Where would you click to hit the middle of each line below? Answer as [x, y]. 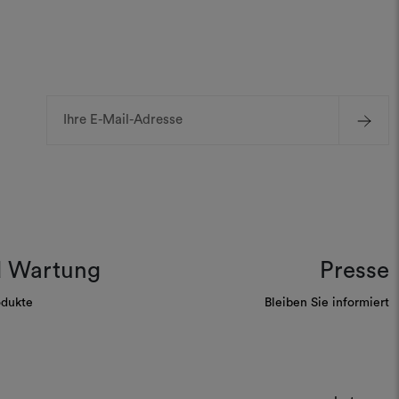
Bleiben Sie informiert [326, 302]
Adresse [69, 141]
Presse [354, 270]
